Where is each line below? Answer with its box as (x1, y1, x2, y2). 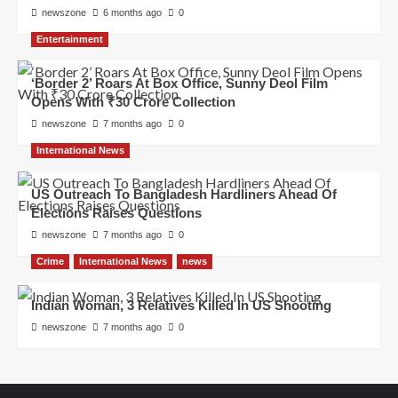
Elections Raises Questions (31, 205, 202, 221)
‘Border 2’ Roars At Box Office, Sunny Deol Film (31, 76, 328, 92)
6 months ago (103, 7, 162, 19)
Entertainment (36, 34, 103, 45)
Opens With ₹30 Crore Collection (31, 94, 235, 110)
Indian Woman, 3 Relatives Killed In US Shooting (31, 298, 331, 314)
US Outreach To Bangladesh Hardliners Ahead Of (31, 187, 337, 203)
